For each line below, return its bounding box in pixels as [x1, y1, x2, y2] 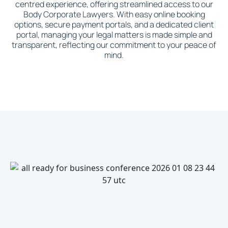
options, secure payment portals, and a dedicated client [14, 19, 214, 30]
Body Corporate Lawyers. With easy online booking [23, 9, 205, 20]
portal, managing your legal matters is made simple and [16, 29, 212, 40]
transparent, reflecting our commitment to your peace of [12, 39, 216, 50]
